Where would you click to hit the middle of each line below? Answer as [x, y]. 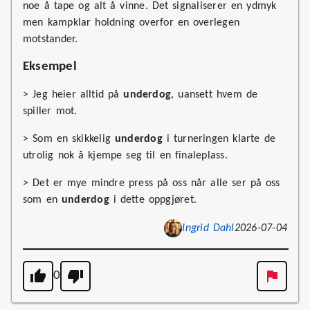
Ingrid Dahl [208, 228]
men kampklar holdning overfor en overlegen [131, 23]
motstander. [51, 39]
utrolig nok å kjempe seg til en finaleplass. [125, 156]
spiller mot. [50, 111]
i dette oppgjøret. [153, 200]
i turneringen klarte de [219, 139]
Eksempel [50, 67]
